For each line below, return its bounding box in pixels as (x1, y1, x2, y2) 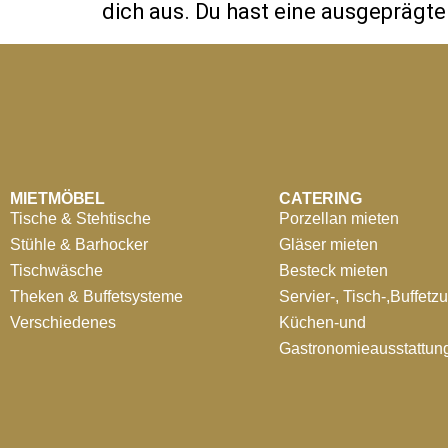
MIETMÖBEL (10, 190, 106, 207)
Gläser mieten (278, 236, 378, 253)
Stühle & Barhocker (10, 236, 148, 253)
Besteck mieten (278, 262, 388, 279)
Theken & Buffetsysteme (10, 288, 183, 305)
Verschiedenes (10, 314, 116, 331)
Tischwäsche (10, 262, 103, 279)
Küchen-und (278, 314, 366, 331)
